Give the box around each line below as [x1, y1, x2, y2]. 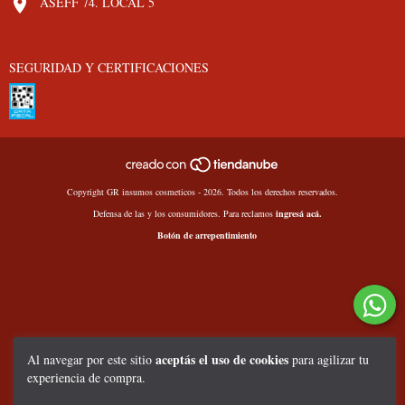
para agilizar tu [288, 351, 369, 368]
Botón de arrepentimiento [157, 228, 257, 241]
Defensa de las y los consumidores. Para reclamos [92, 206, 273, 220]
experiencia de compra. [27, 369, 146, 386]
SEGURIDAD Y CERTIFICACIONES [9, 59, 209, 77]
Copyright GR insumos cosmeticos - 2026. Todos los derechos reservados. [67, 184, 338, 198]
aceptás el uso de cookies [155, 350, 288, 369]
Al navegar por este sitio [27, 351, 155, 368]
